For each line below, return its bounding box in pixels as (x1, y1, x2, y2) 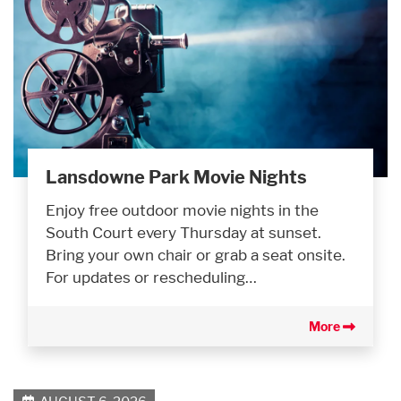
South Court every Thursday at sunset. (46, 223, 321, 243)
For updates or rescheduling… (46, 268, 257, 287)
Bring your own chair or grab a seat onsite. (46, 245, 346, 265)
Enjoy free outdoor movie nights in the (46, 200, 319, 220)
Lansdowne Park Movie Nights (46, 166, 307, 189)
